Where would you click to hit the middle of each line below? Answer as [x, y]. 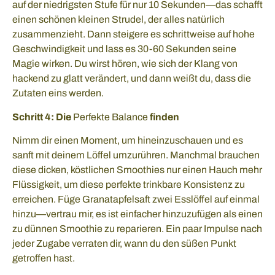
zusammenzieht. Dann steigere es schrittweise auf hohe [134, 34]
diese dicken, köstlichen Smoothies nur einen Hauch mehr [137, 169]
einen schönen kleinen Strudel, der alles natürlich [118, 20]
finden [164, 117]
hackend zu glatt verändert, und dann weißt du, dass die [132, 79]
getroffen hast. [44, 258]
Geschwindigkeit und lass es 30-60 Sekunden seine [124, 49]
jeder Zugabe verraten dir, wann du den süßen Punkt [124, 243]
